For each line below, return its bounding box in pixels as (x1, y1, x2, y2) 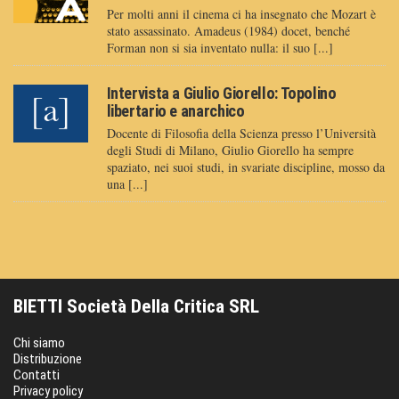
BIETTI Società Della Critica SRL (13, 296, 259, 318)
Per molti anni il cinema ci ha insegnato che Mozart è (106, 5, 376, 23)
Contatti (13, 367, 60, 384)
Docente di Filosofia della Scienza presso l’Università (106, 125, 376, 142)
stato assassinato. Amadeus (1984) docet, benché (106, 22, 350, 40)
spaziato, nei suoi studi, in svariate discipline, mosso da (106, 159, 385, 176)
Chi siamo (13, 335, 65, 352)
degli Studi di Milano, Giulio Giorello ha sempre (106, 142, 354, 159)
